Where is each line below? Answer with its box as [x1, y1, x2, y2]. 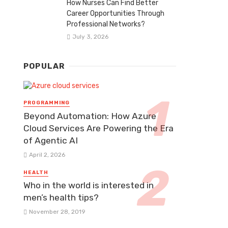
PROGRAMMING [23, 100, 70, 106]
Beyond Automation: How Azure [23, 110, 156, 121]
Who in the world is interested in [23, 180, 154, 191]
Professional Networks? [67, 19, 145, 28]
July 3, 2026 [72, 33, 108, 41]
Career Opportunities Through [67, 9, 164, 18]
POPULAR [23, 62, 65, 71]
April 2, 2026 [28, 151, 65, 158]
